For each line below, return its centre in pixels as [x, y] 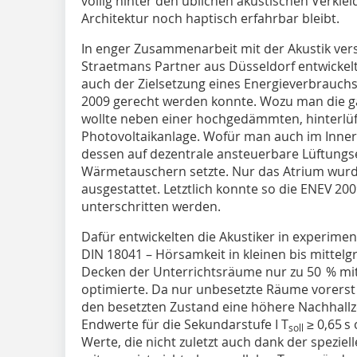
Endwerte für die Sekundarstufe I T [185, 324]
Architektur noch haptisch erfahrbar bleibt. [210, 18]
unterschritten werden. [151, 206]
